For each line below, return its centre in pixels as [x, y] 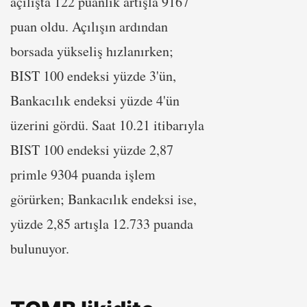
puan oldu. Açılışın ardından [89, 26]
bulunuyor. [40, 248]
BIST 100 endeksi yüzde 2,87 [92, 149]
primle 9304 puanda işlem [83, 174]
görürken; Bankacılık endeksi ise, [103, 199]
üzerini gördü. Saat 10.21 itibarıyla [107, 125]
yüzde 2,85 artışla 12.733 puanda [102, 223]
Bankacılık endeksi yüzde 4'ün [95, 100]
